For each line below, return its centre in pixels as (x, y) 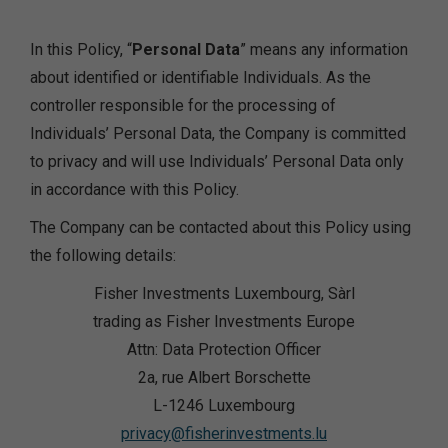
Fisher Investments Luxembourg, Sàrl (224, 293)
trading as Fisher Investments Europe (224, 321)
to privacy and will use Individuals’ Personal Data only (217, 161)
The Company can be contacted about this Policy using (220, 227)
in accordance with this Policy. (134, 189)
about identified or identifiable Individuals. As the (200, 77)
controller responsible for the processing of (183, 105)
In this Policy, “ (81, 49)
